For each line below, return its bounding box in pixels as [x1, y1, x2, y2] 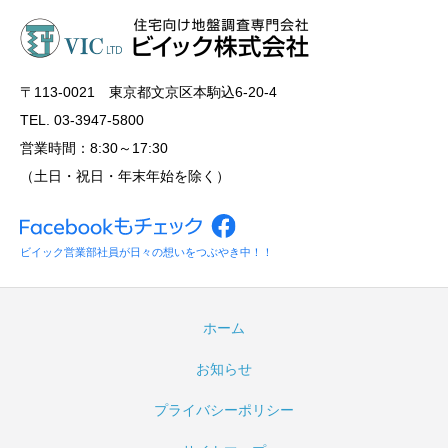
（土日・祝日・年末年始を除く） [20, 167, 230, 184]
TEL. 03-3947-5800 [20, 111, 144, 128]
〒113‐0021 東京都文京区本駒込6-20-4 [20, 83, 277, 100]
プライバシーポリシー [154, 402, 294, 419]
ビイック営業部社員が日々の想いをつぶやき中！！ [20, 246, 273, 259]
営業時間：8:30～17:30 [20, 139, 168, 156]
